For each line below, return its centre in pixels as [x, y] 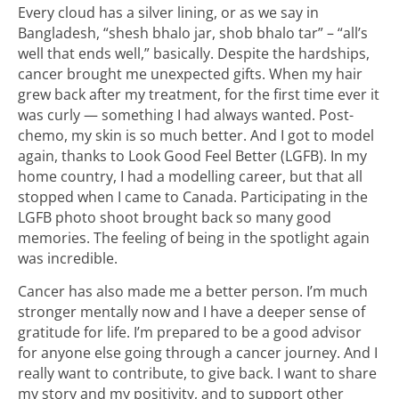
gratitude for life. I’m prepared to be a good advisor [190, 332]
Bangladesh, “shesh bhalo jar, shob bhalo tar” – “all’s [193, 33]
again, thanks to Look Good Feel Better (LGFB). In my [192, 156]
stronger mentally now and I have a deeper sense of [191, 311]
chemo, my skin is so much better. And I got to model [196, 136]
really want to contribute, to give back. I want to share [197, 373]
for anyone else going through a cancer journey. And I [198, 352]
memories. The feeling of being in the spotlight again [194, 238]
